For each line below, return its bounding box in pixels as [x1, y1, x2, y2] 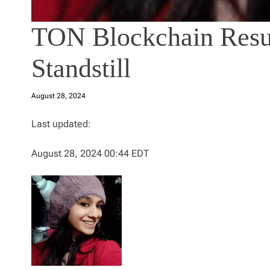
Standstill [31, 53, 131, 83]
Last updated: [31, 118, 91, 130]
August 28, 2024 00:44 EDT [31, 147, 149, 159]
